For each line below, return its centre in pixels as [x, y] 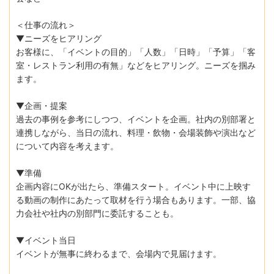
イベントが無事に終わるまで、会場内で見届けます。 [119, 253]
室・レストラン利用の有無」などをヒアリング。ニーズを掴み [136, 65]
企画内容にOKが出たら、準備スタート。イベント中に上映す [133, 186]
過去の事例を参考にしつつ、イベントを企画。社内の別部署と [136, 119]
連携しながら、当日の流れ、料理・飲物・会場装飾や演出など [136, 132]
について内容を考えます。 [67, 146]
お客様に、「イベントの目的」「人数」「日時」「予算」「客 [136, 51]
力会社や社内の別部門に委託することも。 [97, 213]
